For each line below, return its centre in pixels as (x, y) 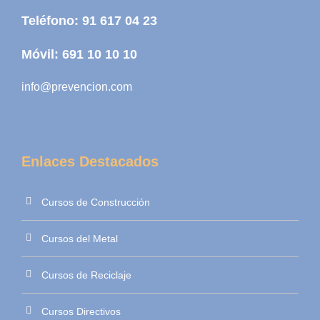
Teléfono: (52, 21)
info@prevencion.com (77, 87)
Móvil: (42, 55)
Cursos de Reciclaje (86, 275)
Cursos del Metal (80, 239)
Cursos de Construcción (96, 202)
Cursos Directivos (81, 312)
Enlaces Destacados (90, 162)
